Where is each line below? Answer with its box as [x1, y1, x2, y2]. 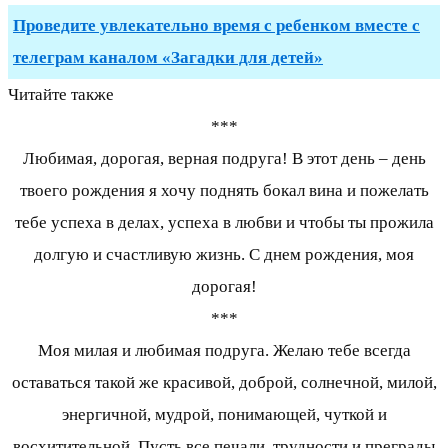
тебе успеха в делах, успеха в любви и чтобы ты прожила [14, 213, 434, 233]
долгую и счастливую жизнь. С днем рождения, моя [34, 245, 414, 265]
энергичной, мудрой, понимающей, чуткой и [61, 405, 387, 425]
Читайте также [8, 85, 114, 105]
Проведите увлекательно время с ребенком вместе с [13, 16, 420, 36]
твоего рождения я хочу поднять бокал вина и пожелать [19, 181, 429, 201]
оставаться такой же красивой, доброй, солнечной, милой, [11, 373, 437, 393]
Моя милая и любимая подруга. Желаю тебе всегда [37, 341, 411, 361]
